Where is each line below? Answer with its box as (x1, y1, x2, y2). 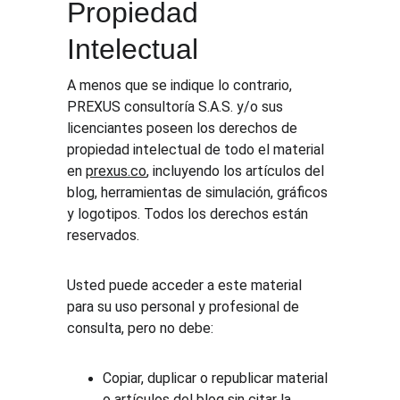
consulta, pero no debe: (67, 320, 214, 337)
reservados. (67, 227, 140, 244)
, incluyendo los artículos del (146, 162, 329, 179)
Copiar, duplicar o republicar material (103, 370, 332, 387)
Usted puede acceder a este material (67, 277, 306, 294)
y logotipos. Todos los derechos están (67, 205, 312, 222)
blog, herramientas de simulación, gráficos (67, 184, 332, 201)
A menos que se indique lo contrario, (67, 77, 296, 94)
